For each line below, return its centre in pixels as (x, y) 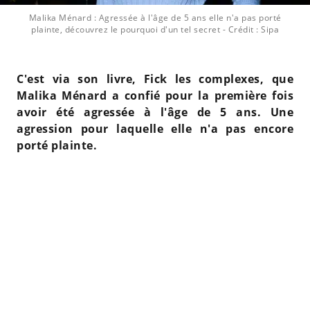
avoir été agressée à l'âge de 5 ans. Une (155, 112)
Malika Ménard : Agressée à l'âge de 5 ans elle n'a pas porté (155, 18)
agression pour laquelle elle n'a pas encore (155, 129)
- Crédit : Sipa (250, 29)
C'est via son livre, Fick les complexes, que (155, 79)
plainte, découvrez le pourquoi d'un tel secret (126, 29)
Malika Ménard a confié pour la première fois (155, 95)
